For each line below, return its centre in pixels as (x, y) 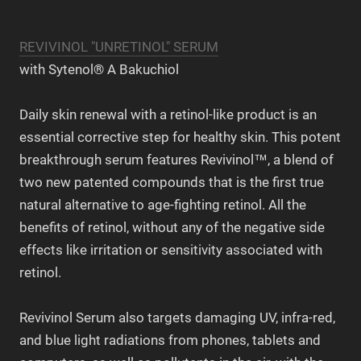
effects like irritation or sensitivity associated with (171, 249)
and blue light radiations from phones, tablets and (170, 340)
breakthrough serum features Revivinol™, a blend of (176, 159)
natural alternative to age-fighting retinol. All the (163, 204)
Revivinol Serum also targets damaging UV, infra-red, (177, 317)
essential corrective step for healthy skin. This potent (180, 137)
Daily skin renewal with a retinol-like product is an (168, 114)
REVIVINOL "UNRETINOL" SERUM (119, 46)
